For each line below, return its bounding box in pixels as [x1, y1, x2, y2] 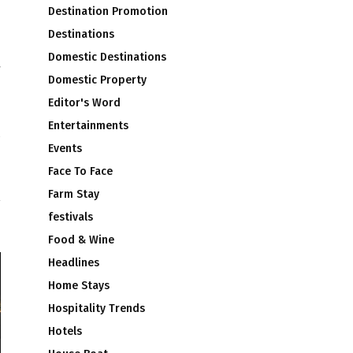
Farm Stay [48, 188, 99, 201]
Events [48, 142, 82, 155]
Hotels [48, 325, 82, 338]
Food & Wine [48, 233, 114, 247]
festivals [48, 210, 93, 224]
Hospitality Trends [48, 302, 145, 315]
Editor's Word [48, 96, 121, 110]
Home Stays [48, 279, 110, 292]
